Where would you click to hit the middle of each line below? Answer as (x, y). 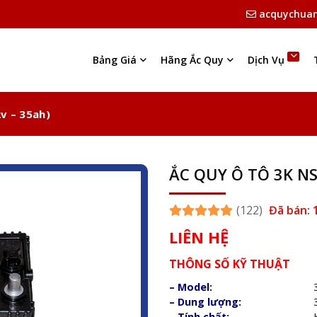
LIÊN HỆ (199, 237)
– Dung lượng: (205, 302)
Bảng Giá (115, 60)
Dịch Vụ (266, 60)
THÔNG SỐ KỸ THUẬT (230, 264)
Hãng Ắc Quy (192, 60)
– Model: (191, 287)
